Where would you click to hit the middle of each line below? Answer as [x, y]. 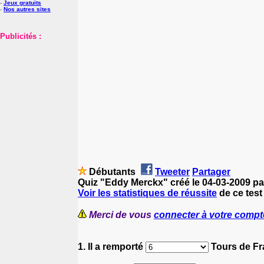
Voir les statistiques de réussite [147, 193]
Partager [211, 171]
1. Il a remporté [112, 246]
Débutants [112, 171]
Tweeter [172, 171]
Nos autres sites [27, 9]
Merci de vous [121, 214]
